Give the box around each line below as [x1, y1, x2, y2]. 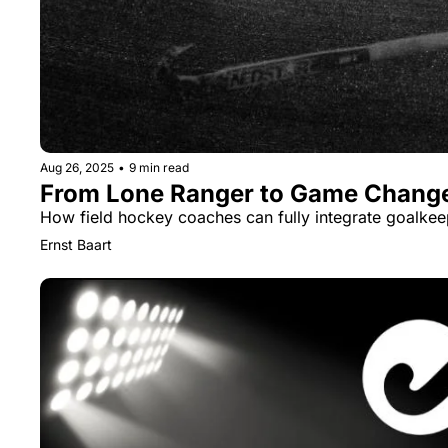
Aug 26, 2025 [40, 160, 114, 176]
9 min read [129, 160, 189, 176]
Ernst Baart [40, 236, 112, 254]
